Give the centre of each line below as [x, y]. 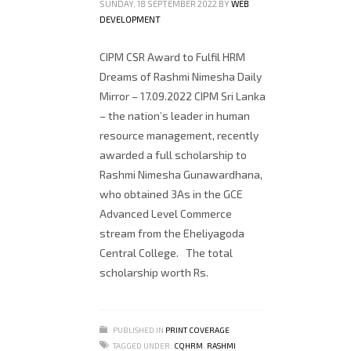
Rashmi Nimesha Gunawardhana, [181, 174]
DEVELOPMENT [130, 19]
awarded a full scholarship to [173, 154]
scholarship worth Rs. [154, 272]
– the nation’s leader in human [175, 115]
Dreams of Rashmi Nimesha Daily [181, 76]
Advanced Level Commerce [166, 213]
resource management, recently [179, 135]
